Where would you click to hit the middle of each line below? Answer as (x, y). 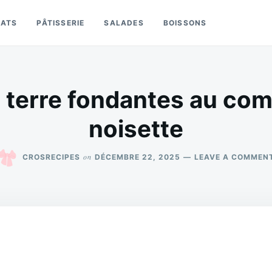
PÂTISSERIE (61, 23)
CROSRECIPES (51, 157)
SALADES (124, 23)
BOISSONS (185, 23)
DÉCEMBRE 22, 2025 (138, 157)
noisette (136, 129)
